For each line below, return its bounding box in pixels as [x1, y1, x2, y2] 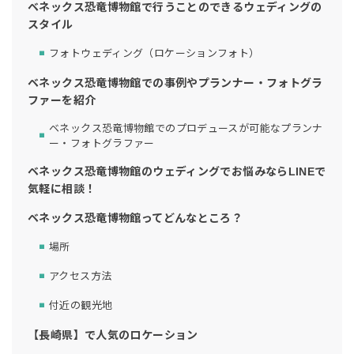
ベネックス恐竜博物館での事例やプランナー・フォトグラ [28, 76, 323, 89]
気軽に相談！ [28, 182, 96, 195]
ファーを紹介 [28, 93, 96, 107]
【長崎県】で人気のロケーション [28, 328, 198, 341]
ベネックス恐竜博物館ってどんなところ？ [28, 211, 243, 224]
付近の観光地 [49, 299, 113, 312]
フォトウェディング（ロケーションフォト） [49, 47, 260, 60]
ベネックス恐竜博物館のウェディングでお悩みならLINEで [28, 164, 326, 178]
